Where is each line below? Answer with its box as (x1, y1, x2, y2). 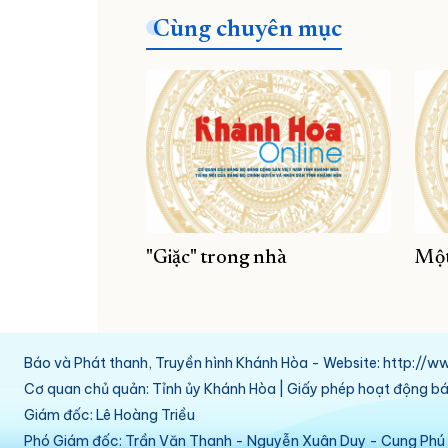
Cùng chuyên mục (153, 17, 342, 42)
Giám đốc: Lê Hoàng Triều (24, 406, 195, 425)
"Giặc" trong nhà (146, 248, 287, 269)
